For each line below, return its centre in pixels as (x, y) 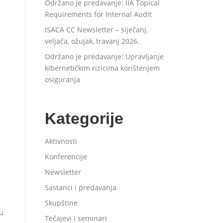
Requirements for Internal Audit (98, 14)
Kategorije (84, 118)
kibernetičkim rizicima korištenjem (102, 68)
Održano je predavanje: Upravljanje (104, 56)
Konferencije (66, 157)
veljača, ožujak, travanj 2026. (92, 41)
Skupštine (61, 203)
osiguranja (62, 79)
